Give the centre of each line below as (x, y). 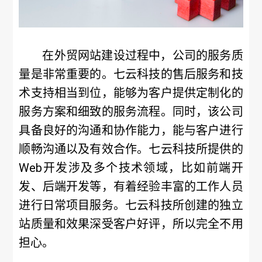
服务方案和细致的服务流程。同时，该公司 (131, 112)
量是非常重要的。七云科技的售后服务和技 (131, 74)
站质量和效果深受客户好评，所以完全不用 (131, 224)
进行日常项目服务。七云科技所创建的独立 (131, 205)
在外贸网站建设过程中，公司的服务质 (143, 56)
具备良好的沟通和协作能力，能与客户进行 (131, 130)
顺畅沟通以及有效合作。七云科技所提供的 (131, 149)
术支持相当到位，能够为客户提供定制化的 (131, 93)
